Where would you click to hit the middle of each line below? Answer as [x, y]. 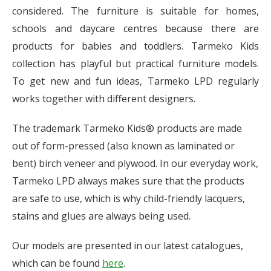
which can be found [57, 263]
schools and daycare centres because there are [135, 28]
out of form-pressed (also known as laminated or [123, 146]
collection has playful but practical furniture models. [135, 64]
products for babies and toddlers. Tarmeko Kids [135, 46]
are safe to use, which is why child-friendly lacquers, [129, 198]
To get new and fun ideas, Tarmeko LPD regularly [135, 81]
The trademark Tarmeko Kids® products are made [127, 128]
